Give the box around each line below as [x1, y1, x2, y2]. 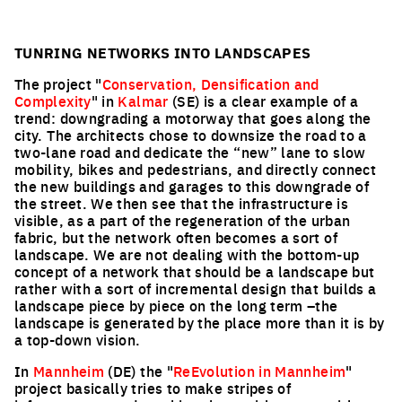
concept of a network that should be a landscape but [14, 261, 375, 281]
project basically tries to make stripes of [14, 378, 292, 398]
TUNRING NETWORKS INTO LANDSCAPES [14, 42, 311, 63]
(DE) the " [103, 361, 173, 380]
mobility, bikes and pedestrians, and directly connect [14, 159, 377, 179]
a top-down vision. [14, 329, 141, 349]
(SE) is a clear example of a [168, 91, 359, 110]
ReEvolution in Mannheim [172, 361, 346, 380]
